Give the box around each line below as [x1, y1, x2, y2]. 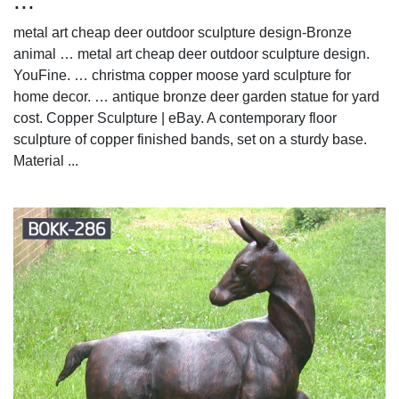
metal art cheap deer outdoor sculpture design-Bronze [13, 24, 352, 40]
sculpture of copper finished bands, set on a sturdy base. [13, 131, 367, 147]
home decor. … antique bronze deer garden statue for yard [13, 88, 379, 104]
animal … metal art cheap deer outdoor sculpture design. [13, 45, 370, 61]
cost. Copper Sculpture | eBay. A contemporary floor [13, 110, 337, 126]
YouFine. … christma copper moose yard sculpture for [13, 67, 351, 83]
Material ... [13, 152, 78, 168]
